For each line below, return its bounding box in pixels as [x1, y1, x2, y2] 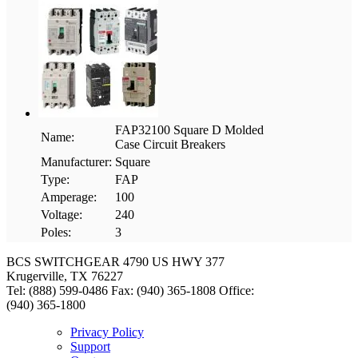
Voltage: [41, 207, 82, 221]
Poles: [41, 225, 71, 239]
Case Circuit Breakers [115, 137, 225, 151]
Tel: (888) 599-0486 [6, 283, 108, 297]
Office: [219, 283, 254, 297]
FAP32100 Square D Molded [115, 122, 264, 137]
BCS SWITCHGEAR [6, 254, 120, 268]
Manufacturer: [41, 154, 112, 169]
